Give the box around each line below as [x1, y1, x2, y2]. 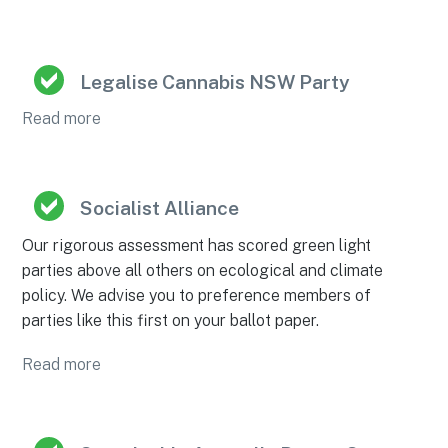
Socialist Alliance [80, 197, 240, 220]
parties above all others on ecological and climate [22, 260, 384, 280]
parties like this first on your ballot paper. [22, 310, 320, 330]
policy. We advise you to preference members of [22, 285, 372, 305]
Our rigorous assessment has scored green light [22, 235, 372, 255]
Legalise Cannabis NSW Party [80, 71, 351, 94]
